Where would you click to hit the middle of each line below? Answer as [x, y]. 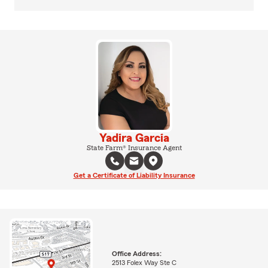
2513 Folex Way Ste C [144, 262]
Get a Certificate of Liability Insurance [134, 175]
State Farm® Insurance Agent [134, 147]
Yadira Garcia [134, 138]
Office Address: [136, 253]
